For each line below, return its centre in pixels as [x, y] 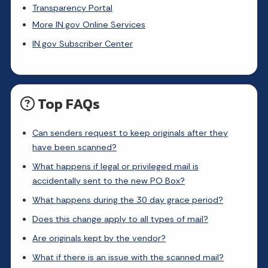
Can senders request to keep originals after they [130, 133]
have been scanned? [74, 147]
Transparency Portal [72, 8]
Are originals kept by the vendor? [99, 238]
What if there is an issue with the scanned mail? [128, 257]
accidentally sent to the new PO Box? [109, 181]
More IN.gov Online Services [89, 25]
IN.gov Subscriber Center [83, 44]
